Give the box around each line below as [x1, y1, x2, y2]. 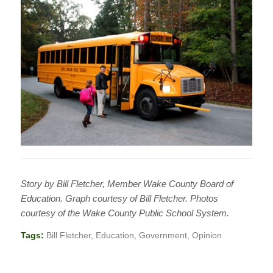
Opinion [191, 231, 222, 241]
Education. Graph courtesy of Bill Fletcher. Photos [20, 193, 218, 204]
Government [138, 231, 187, 241]
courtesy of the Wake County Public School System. [20, 207, 229, 218]
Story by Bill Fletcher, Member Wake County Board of [20, 178, 233, 189]
